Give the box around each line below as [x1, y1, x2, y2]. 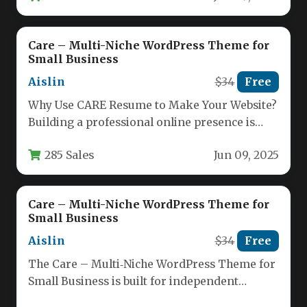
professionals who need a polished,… [28, 292, 225, 306]
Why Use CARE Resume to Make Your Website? [28, 99, 277, 112]
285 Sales [45, 147, 95, 162]
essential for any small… [28, 133, 158, 147]
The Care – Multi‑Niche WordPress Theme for [28, 258, 275, 271]
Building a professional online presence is [28, 116, 255, 130]
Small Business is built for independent [28, 275, 238, 288]
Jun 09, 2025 [214, 148, 279, 162]
